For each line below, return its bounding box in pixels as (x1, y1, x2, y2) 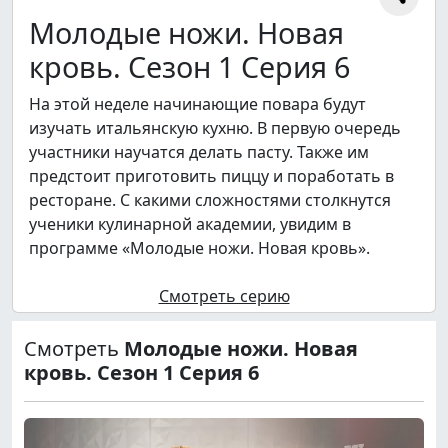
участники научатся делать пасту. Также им (29, 141, 369, 164)
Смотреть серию (158, 285, 290, 308)
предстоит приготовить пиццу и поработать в (29, 165, 394, 188)
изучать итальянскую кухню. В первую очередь (29, 117, 401, 140)
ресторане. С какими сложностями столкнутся (29, 189, 391, 212)
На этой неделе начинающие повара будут (29, 93, 366, 116)
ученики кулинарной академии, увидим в (29, 213, 351, 236)
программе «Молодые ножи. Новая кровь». (29, 237, 370, 260)
